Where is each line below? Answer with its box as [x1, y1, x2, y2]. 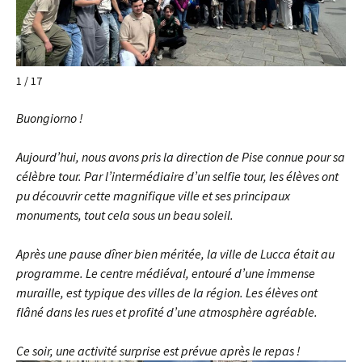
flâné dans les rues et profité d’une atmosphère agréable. [16, 304, 318, 320]
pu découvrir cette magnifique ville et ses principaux [16, 187, 290, 204]
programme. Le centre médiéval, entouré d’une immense [16, 265, 315, 281]
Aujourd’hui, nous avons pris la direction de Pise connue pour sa [16, 149, 345, 165]
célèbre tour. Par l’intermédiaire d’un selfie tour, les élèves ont [16, 168, 339, 184]
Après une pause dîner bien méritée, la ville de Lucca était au [16, 246, 335, 262]
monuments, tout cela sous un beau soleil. [16, 207, 234, 223]
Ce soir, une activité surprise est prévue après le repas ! [16, 343, 301, 359]
